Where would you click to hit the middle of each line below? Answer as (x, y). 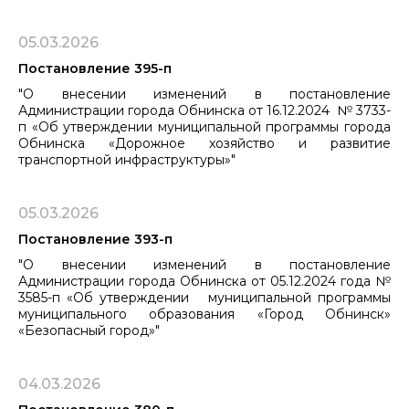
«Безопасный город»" (89, 330)
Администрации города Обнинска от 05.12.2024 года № (204, 281)
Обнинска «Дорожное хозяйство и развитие (204, 143)
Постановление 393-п (95, 239)
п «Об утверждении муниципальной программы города (204, 126)
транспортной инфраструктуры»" (127, 159)
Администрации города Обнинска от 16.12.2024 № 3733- (204, 110)
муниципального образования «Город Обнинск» (204, 314)
